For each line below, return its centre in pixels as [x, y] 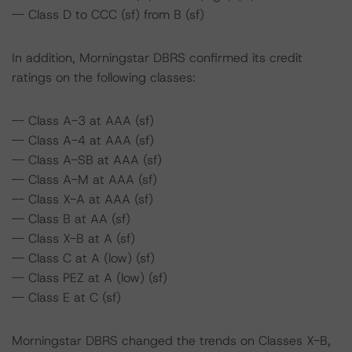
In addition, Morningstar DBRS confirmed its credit [157, 58]
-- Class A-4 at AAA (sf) [83, 140]
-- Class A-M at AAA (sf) [84, 180]
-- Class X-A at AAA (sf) [82, 199]
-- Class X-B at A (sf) [73, 238]
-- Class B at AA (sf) [71, 219]
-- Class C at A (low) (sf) [83, 258]
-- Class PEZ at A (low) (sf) [90, 278]
